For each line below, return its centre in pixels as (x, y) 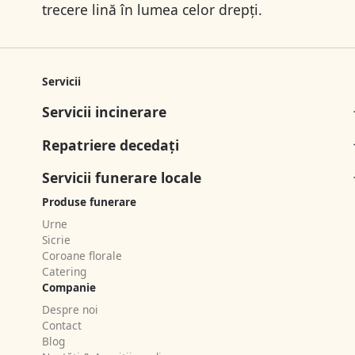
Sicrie (56, 239)
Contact (61, 325)
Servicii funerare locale (121, 178)
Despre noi (70, 309)
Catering (64, 271)
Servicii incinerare (104, 112)
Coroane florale (82, 255)
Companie (69, 287)
